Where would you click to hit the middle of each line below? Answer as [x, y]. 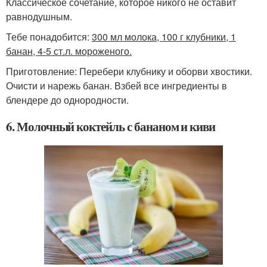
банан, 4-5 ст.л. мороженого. [69, 51]
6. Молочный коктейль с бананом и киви [111, 127]
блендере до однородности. [67, 100]
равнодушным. [39, 17]
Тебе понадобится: [49, 37]
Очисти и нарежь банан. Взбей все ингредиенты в [117, 86]
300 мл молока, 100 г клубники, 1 [164, 37]
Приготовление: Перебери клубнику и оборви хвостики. [129, 72]
